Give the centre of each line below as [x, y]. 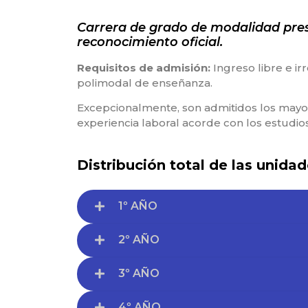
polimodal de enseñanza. [145, 82]
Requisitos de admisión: [144, 67]
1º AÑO [138, 206]
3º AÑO [139, 274]
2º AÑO [139, 240]
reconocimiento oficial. [150, 42]
